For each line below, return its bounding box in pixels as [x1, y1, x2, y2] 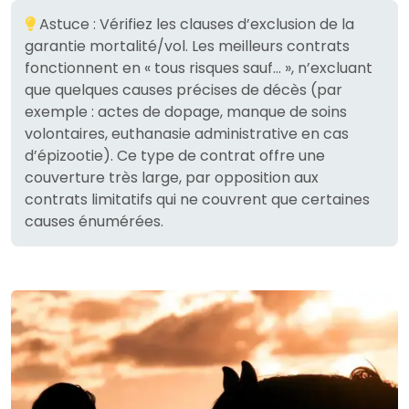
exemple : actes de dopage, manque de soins [25, 100, 347, 122]
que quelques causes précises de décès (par [25, 79, 342, 100]
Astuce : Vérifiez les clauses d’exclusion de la [36, 13, 354, 35]
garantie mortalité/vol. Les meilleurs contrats [25, 35, 350, 57]
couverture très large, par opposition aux [25, 166, 319, 188]
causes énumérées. [25, 210, 163, 232]
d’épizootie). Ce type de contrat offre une [25, 144, 325, 166]
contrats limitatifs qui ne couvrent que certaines [25, 188, 370, 210]
